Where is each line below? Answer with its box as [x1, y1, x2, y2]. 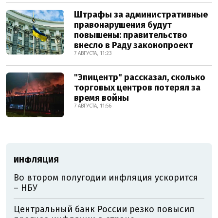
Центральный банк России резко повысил [14, 204, 195, 215]
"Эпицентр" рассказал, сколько [74, 72, 205, 83]
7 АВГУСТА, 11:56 [74, 103, 111, 109]
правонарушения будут [74, 19, 172, 31]
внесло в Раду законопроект [74, 40, 193, 51]
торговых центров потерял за [74, 82, 200, 93]
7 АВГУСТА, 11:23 [74, 50, 112, 57]
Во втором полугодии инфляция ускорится [14, 172, 198, 183]
